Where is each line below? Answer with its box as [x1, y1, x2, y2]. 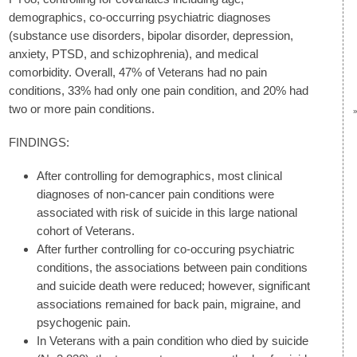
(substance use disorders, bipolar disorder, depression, [9, 29, 293, 42]
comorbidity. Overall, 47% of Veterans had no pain [9, 65, 267, 79]
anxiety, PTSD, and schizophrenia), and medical [9, 47, 258, 61]
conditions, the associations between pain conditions [37, 261, 308, 275]
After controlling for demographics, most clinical [37, 169, 282, 183]
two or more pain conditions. [9, 102, 155, 116]
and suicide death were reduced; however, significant [37, 279, 310, 293]
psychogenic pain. [37, 316, 131, 330]
